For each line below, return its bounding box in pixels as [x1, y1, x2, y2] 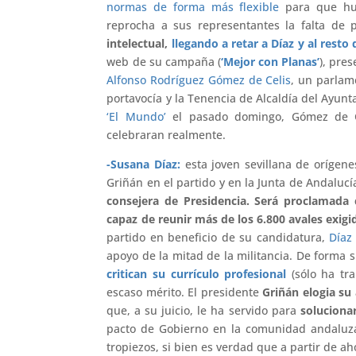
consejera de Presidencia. [106, 192, 250, 208]
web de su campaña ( [106, 53, 221, 69]
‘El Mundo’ [106, 108, 166, 124]
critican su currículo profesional [106, 265, 287, 281]
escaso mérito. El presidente [106, 284, 263, 300]
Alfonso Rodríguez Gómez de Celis [106, 72, 292, 87]
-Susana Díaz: [106, 156, 181, 172]
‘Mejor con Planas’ [220, 53, 320, 69]
